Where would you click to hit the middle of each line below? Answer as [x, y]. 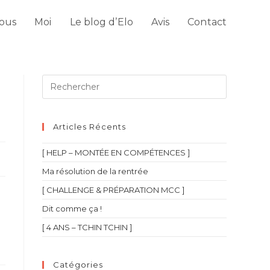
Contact [207, 22]
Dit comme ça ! [72, 209]
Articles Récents [89, 127]
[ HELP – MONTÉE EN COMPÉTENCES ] [116, 152]
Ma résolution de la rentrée [95, 171]
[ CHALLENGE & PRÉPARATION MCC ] [113, 190]
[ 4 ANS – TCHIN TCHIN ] [87, 227]
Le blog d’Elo [101, 22]
